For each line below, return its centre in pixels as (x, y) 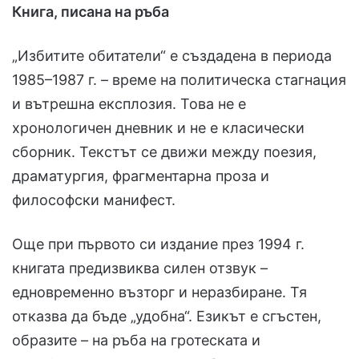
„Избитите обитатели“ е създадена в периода (172, 56)
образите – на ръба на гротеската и (136, 341)
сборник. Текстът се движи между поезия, (164, 152)
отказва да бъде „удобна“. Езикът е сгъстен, (167, 317)
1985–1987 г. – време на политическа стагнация (179, 80)
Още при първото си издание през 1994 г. (158, 244)
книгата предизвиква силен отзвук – (140, 268)
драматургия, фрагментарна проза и (141, 176)
